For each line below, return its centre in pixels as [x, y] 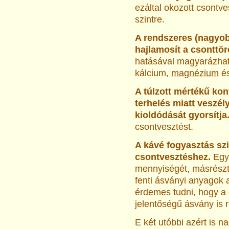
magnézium [195, 73]
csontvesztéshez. [174, 157]
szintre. [150, 20]
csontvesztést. [164, 127]
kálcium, [153, 73]
